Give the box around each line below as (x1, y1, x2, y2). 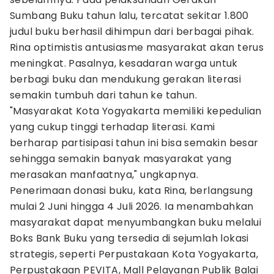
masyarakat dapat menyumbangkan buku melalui (10, 215, 262, 229)
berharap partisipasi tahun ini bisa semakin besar (10, 136, 259, 150)
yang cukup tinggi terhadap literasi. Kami (10, 120, 215, 134)
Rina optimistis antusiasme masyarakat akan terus (10, 40, 264, 54)
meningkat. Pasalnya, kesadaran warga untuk (10, 56, 238, 70)
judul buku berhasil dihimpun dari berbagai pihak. (10, 24, 254, 39)
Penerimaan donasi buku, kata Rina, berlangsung (10, 183, 253, 198)
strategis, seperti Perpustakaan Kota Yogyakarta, (10, 247, 259, 261)
